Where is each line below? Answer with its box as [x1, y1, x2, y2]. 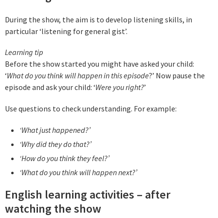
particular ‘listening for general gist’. [5, 26, 127, 36]
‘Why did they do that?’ [19, 139, 91, 149]
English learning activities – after [5, 187, 170, 202]
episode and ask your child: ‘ [5, 82, 95, 92]
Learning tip [5, 47, 43, 57]
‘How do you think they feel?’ [19, 153, 109, 163]
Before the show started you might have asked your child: [5, 59, 194, 69]
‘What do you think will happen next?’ [19, 167, 137, 177]
